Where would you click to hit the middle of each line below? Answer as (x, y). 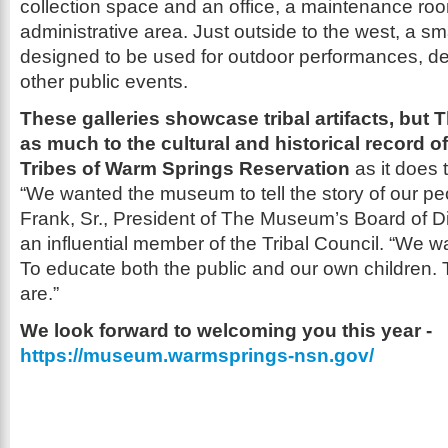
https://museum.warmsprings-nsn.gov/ (197, 355)
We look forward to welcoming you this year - (226, 330)
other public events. (104, 81)
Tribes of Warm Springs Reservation (185, 168)
